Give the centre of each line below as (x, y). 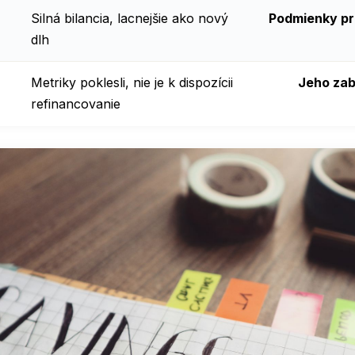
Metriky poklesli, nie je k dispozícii (132, 83)
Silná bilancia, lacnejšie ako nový (130, 19)
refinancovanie (76, 104)
